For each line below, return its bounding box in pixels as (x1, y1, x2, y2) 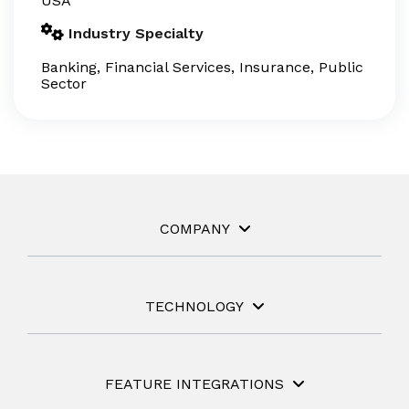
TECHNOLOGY (145, 298, 244, 315)
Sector (41, 75, 87, 92)
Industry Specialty (68, 25, 204, 42)
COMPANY (159, 220, 230, 237)
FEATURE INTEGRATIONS (105, 375, 284, 393)
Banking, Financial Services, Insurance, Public (41, 58, 363, 76)
